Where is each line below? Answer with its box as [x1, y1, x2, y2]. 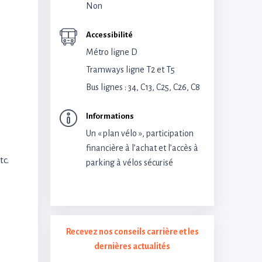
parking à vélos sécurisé [86, 158, 173, 167]
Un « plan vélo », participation [86, 129, 194, 138]
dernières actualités [94, 242, 170, 251]
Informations [86, 112, 134, 120]
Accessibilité [86, 30, 133, 39]
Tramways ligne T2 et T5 [86, 65, 175, 74]
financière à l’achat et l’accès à [86, 143, 198, 153]
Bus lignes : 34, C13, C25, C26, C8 [86, 82, 200, 92]
